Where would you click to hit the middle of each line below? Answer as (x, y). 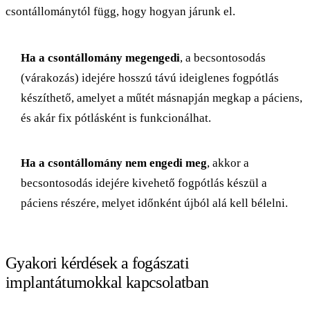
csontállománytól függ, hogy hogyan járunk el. (120, 11)
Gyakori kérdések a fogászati (98, 263)
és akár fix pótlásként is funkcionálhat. (116, 118)
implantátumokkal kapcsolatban (107, 282)
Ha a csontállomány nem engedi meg (114, 163)
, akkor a (228, 163)
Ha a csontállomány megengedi (100, 57)
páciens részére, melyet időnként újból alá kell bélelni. (154, 203)
